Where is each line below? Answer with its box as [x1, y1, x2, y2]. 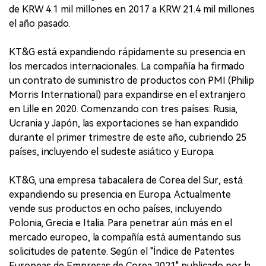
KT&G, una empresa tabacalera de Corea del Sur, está [9, 174, 243, 186]
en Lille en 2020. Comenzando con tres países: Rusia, [9, 103, 237, 115]
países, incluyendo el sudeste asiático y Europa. [9, 145, 214, 157]
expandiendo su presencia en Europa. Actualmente [9, 188, 231, 200]
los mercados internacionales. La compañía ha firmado [9, 60, 245, 72]
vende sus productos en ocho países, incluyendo [9, 202, 222, 214]
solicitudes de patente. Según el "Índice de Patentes [9, 245, 235, 257]
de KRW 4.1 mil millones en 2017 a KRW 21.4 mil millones [9, 3, 255, 15]
